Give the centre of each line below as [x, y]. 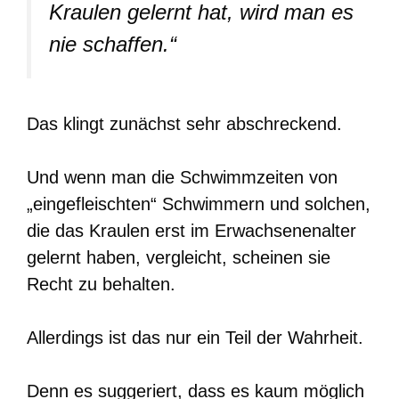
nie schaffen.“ [113, 44]
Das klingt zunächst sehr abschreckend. [184, 123]
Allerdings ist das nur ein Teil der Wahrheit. [195, 337]
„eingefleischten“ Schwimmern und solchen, [199, 204]
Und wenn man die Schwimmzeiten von [182, 177]
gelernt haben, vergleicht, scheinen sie [179, 257]
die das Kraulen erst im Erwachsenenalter [191, 230]
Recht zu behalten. [101, 284]
